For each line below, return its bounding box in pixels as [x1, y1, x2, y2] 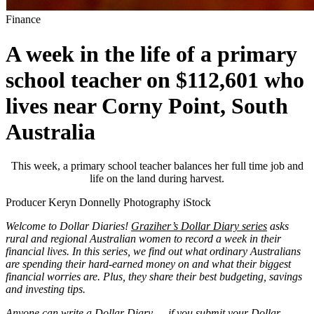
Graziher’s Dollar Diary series [131, 220, 267, 233]
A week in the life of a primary [6, 41, 297, 67]
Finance [6, 13, 41, 26]
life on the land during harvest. [90, 172, 224, 185]
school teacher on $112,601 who [6, 67, 304, 93]
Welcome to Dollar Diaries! [6, 220, 131, 233]
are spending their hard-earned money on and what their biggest [6, 258, 291, 271]
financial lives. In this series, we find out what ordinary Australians [6, 245, 301, 258]
